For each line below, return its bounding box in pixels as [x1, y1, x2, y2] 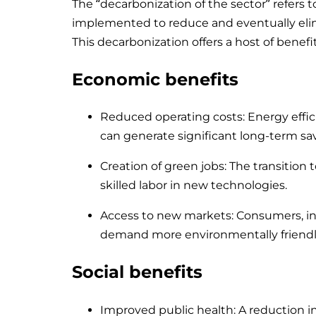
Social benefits [72, 262, 202, 283]
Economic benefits [72, 68, 238, 90]
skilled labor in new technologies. [100, 178, 287, 193]
